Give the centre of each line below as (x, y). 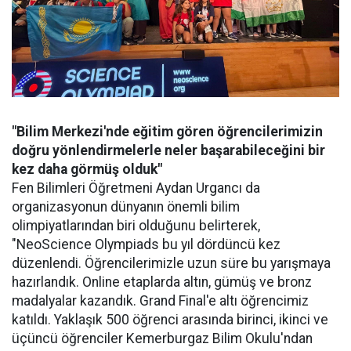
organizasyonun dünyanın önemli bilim (126, 206)
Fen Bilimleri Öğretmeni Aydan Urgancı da (136, 188)
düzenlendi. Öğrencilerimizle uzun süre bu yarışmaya (171, 263)
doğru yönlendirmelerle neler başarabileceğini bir (168, 150)
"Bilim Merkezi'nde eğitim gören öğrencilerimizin (167, 131)
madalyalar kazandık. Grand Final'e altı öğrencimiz (160, 300)
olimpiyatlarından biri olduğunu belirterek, (136, 225)
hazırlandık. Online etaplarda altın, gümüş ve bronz (162, 282)
